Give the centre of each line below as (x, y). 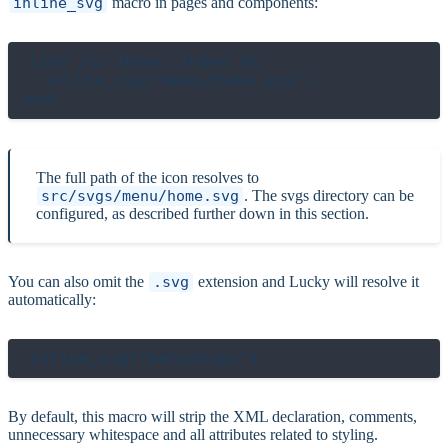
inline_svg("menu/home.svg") (169, 80)
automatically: (52, 299)
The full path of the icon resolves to (147, 177)
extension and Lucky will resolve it (306, 281)
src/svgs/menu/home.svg (140, 195)
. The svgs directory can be (329, 195)
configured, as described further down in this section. (202, 213)
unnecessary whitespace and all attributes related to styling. (193, 434)
